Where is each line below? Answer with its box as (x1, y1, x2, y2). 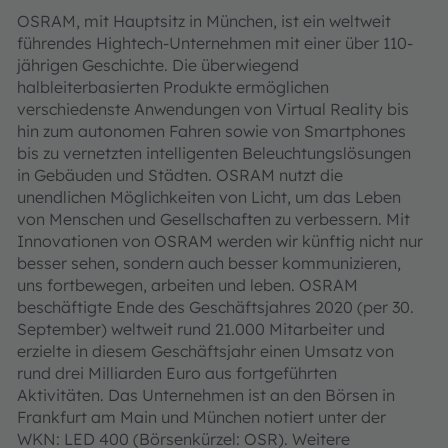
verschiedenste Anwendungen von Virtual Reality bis (17, 99, 409, 119)
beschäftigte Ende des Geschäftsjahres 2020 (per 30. (17, 297, 414, 317)
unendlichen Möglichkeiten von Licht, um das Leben (17, 187, 401, 207)
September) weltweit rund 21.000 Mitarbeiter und (17, 319, 385, 339)
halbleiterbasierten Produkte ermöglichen (17, 77, 329, 97)
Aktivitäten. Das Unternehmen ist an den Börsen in (17, 385, 395, 405)
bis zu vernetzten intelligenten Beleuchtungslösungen (17, 143, 411, 163)
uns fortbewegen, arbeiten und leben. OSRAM (17, 275, 358, 295)
